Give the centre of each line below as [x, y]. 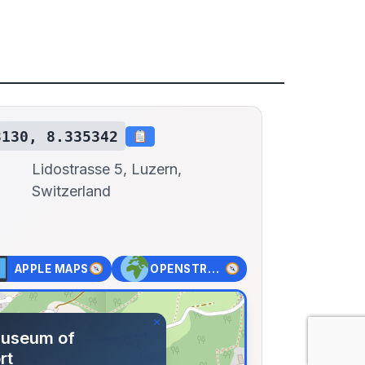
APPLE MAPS [51, 269]
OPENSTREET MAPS [213, 269]
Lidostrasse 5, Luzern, [107, 169]
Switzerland [72, 191]
